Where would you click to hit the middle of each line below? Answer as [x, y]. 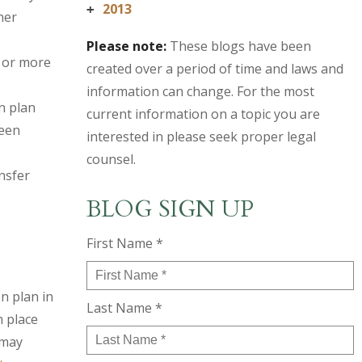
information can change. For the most [200, 91]
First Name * [124, 243]
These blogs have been [238, 46]
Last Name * [124, 308]
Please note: [126, 46]
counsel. [111, 159]
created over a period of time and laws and [215, 69]
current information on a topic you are [203, 114]
